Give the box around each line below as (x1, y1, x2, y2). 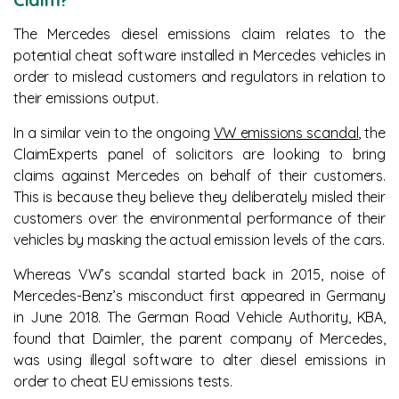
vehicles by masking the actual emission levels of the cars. (13, 231, 386, 248)
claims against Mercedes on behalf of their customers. (13, 167, 386, 184)
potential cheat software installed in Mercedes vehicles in (13, 46, 386, 64)
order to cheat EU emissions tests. (13, 372, 232, 390)
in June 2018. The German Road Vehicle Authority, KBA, (13, 308, 386, 326)
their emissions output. (13, 89, 159, 107)
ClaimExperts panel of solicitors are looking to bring (13, 145, 386, 163)
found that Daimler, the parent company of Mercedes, (13, 330, 386, 347)
